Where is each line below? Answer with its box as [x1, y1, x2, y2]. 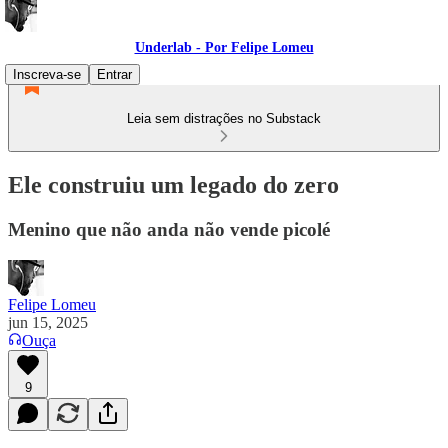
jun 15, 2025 [8, 313, 88, 331]
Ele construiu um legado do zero [8, 171, 339, 198]
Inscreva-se [13, 67, 81, 82]
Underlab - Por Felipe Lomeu [134, 40, 314, 55]
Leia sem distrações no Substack [127, 111, 321, 126]
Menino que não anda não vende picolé [8, 218, 330, 240]
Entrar [97, 67, 132, 82]
